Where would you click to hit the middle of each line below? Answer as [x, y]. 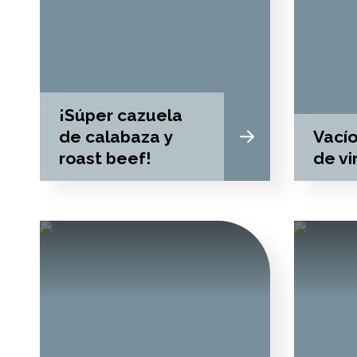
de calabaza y [116, 137]
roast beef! [105, 158]
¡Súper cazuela [121, 115]
